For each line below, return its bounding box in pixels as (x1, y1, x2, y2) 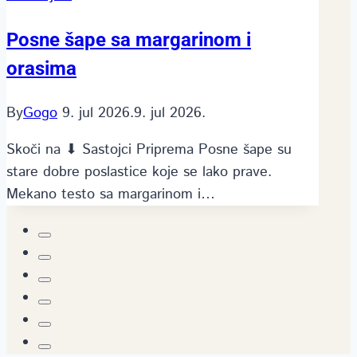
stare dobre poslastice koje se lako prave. (6, 161, 272, 182)
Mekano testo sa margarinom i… (6, 183, 215, 205)
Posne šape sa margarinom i (6, 28, 251, 51)
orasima (6, 57, 76, 80)
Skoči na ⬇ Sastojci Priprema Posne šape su (6, 139, 292, 160)
